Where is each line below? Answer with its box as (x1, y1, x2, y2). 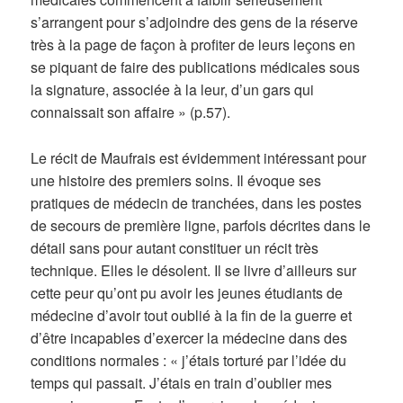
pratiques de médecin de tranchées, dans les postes (31, 192, 363, 213)
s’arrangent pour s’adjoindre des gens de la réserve (31, 12, 359, 33)
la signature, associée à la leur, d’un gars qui (31, 79, 315, 101)
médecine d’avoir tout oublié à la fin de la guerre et (31, 304, 353, 326)
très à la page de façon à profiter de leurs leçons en (31, 34, 356, 56)
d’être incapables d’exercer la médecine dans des (31, 327, 348, 348)
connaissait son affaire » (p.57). (31, 102, 231, 123)
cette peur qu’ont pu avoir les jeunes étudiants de (31, 282, 344, 303)
